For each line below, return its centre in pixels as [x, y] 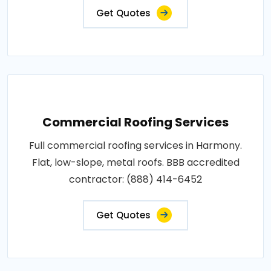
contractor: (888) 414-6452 [135, 179]
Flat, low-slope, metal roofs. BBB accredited [135, 162]
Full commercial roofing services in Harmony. [135, 145]
